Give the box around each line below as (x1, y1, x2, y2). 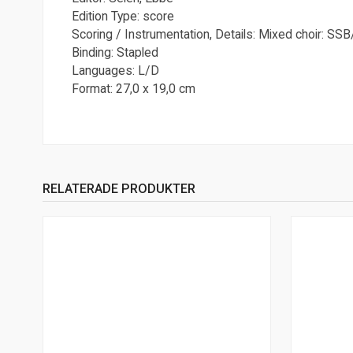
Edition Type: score (71, 8, 174, 24)
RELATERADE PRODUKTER (42, 181, 195, 197)
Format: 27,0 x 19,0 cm (71, 80, 195, 96)
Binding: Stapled (71, 44, 158, 60)
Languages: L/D (71, 62, 159, 78)
